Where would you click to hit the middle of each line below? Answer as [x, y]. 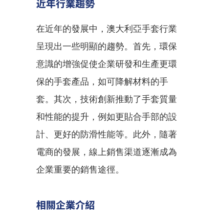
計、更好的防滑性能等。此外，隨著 [107, 134]
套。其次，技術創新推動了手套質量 [107, 99]
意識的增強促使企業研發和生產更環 [107, 64]
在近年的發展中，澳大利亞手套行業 [107, 29]
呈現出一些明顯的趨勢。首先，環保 [107, 46]
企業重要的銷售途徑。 [80, 169]
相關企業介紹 [66, 205]
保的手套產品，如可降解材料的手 [102, 81]
